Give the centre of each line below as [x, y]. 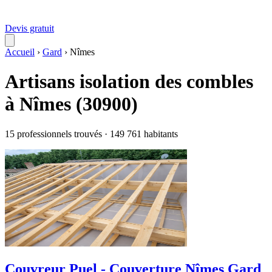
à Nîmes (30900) [71, 104]
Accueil [20, 52]
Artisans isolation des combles [129, 82]
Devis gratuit [29, 28]
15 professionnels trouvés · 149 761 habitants [91, 134]
